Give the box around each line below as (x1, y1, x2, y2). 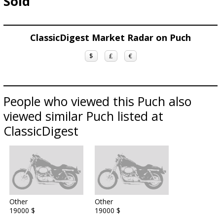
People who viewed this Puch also (3, 93, 191, 110)
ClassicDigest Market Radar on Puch (30, 32, 191, 43)
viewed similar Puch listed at (3, 108, 163, 124)
